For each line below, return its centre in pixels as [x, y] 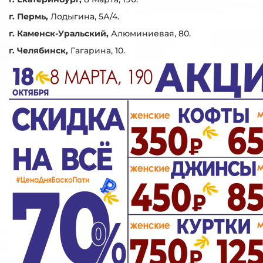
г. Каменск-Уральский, [60, 33]
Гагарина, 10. [98, 50]
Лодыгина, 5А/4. [85, 16]
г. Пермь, [30, 16]
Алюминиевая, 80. [151, 33]
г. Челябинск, [40, 50]
